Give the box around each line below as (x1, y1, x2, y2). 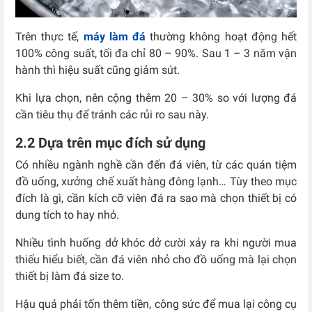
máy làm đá (83, 29, 146, 43)
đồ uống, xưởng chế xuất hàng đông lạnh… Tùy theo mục (15, 174, 297, 188)
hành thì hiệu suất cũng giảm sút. (15, 63, 180, 77)
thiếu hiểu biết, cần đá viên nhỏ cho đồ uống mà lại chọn (15, 252, 297, 266)
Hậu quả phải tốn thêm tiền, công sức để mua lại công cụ (15, 297, 297, 311)
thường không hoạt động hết (146, 29, 297, 43)
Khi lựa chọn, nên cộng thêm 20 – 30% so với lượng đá (15, 91, 297, 104)
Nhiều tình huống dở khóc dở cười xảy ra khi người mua (15, 235, 297, 249)
